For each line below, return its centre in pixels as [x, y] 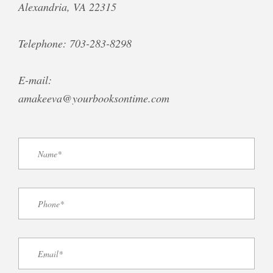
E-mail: [35, 80]
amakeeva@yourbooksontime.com [94, 98]
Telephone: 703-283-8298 [75, 44]
